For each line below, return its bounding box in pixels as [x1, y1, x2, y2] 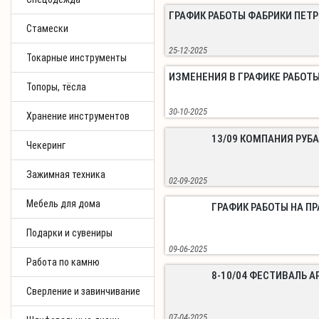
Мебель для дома [26, 198, 100, 209]
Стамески [26, 23, 68, 34]
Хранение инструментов [26, 110, 130, 122]
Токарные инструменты [26, 52, 127, 63]
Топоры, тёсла [26, 81, 86, 93]
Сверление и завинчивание [26, 286, 140, 297]
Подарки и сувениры [26, 227, 113, 239]
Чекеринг [26, 140, 66, 151]
